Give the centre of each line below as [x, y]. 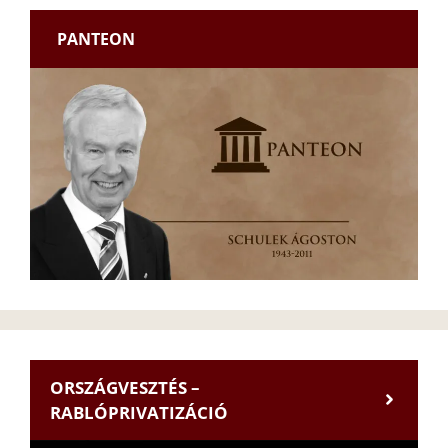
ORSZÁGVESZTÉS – [125, 387]
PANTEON [96, 38]
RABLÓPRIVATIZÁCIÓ [139, 412]
